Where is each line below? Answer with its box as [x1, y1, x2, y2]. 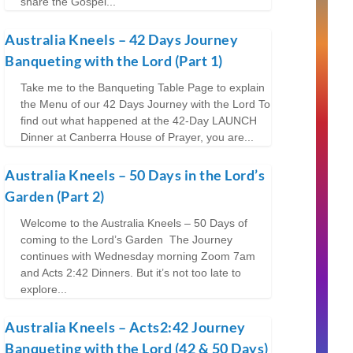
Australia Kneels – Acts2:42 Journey [5, 318, 246, 336]
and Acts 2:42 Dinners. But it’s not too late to [20, 266, 242, 279]
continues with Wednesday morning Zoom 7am [20, 249, 256, 262]
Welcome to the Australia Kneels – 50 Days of [20, 216, 248, 229]
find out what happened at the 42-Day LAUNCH [20, 113, 258, 127]
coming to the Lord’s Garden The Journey [20, 232, 233, 246]
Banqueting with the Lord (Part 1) [5, 51, 223, 69]
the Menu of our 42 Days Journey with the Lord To [20, 97, 271, 110]
